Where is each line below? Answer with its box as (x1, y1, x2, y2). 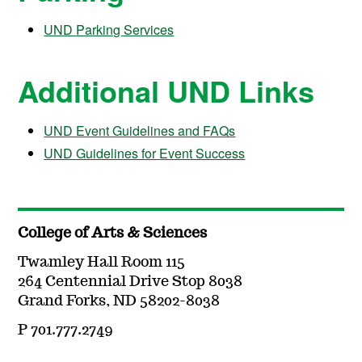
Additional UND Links (18, 69, 315, 112)
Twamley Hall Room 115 (18, 255, 186, 270)
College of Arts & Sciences (18, 225, 208, 241)
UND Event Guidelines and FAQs (44, 120, 236, 140)
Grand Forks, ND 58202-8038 (18, 293, 221, 309)
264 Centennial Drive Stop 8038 (18, 274, 243, 289)
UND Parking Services (44, 20, 175, 40)
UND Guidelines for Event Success (44, 143, 246, 162)
